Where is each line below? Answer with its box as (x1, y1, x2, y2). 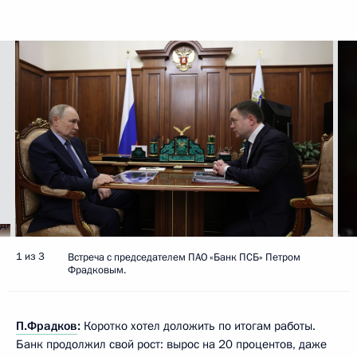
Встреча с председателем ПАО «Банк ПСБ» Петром (68, 250, 300, 265)
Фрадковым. (68, 263, 126, 278)
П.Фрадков (16, 318, 77, 335)
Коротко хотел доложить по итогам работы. (80, 318, 316, 335)
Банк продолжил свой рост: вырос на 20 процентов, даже (16, 336, 327, 353)
